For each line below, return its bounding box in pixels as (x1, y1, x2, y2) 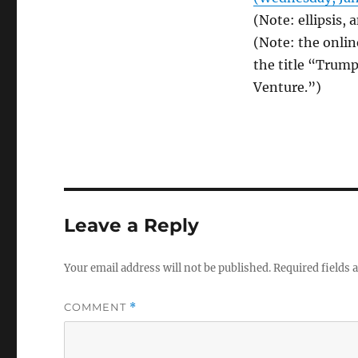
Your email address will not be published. (64, 261, 272, 276)
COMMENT (64, 300, 130, 314)
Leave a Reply (64, 214, 200, 237)
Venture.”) (253, 79, 321, 96)
